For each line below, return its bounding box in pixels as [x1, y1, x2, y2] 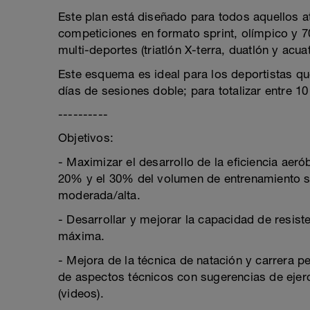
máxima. [58, 229, 105, 243]
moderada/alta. [58, 188, 140, 202]
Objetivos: [58, 131, 113, 145]
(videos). [58, 286, 104, 300]
